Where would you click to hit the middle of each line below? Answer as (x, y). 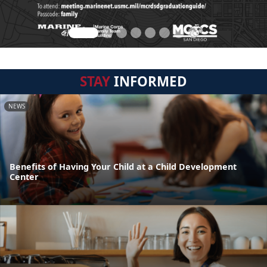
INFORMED (149, 81)
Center (24, 177)
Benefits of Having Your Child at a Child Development (123, 167)
